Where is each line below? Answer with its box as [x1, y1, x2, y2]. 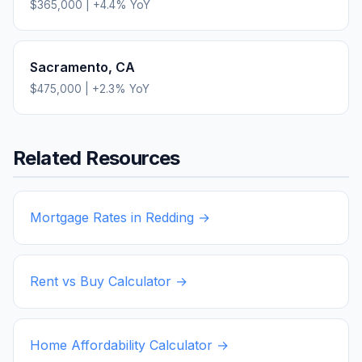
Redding [145, 208, 194, 225]
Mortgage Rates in [30, 208, 145, 225]
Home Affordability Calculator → [30, 336, 229, 353]
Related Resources [13, 145, 180, 170]
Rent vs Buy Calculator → [30, 272, 187, 289]
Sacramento [30, 58, 108, 75]
